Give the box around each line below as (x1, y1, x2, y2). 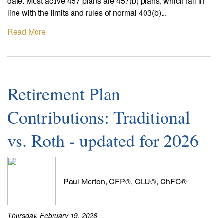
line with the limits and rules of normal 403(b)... (7, 7, 167, 18)
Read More (7, 26, 46, 37)
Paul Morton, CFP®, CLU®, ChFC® (63, 175, 187, 187)
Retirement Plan (7, 82, 120, 105)
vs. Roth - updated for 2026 (7, 128, 199, 152)
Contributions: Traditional (7, 105, 190, 128)
